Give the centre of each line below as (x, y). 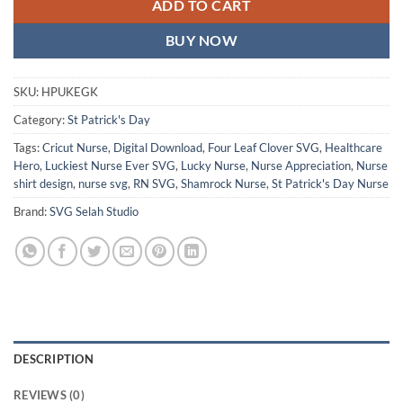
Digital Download (158, 148)
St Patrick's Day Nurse (330, 184)
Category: (40, 120)
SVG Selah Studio (94, 212)
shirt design (43, 184)
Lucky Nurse (213, 166)
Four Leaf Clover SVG (264, 148)
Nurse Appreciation (301, 166)
